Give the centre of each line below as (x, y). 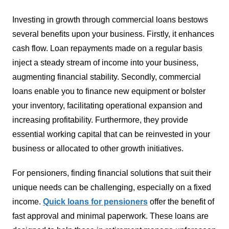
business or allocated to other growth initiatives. (98, 148)
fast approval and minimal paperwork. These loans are (110, 216)
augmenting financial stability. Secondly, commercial (106, 77)
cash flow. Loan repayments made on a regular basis (107, 48)
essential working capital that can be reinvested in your (111, 134)
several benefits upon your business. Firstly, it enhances (113, 34)
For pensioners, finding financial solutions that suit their (111, 173)
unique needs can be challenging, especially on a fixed (111, 187)
